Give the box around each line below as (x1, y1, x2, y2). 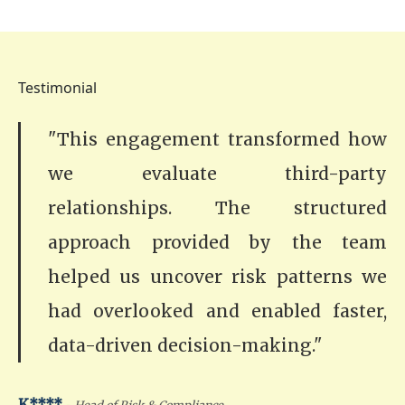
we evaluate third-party (48, 162, 387, 184)
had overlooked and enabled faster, (48, 299, 387, 322)
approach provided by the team (48, 231, 387, 253)
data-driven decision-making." (48, 334, 323, 356)
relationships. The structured (48, 196, 387, 219)
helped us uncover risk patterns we (48, 265, 387, 287)
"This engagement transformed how (48, 127, 387, 150)
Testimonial (18, 77, 97, 98)
